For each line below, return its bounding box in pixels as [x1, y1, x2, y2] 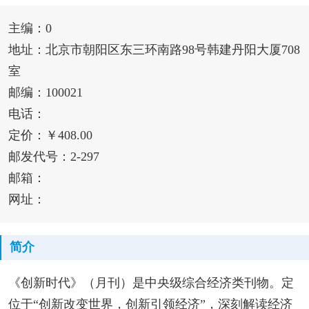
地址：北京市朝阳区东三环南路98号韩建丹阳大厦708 [8, 43, 300, 57]
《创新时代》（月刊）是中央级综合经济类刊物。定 [8, 275, 294, 290]
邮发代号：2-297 [8, 150, 99, 164]
